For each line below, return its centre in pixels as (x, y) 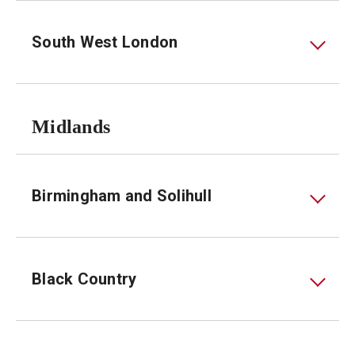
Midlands (71, 127)
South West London (105, 42)
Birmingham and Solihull (122, 196)
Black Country (84, 279)
